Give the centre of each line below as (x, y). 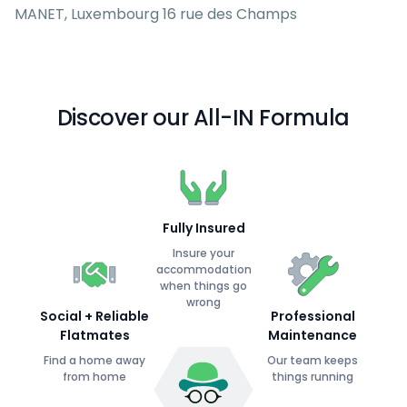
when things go (203, 286)
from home (94, 377)
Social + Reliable (94, 316)
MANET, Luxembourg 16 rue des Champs (156, 14)
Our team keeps (313, 360)
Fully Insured (203, 228)
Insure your (203, 253)
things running (313, 377)
